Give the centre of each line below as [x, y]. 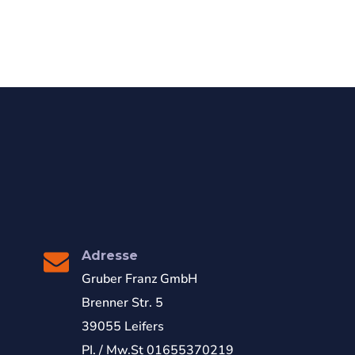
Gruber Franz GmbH [139, 279]
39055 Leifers [123, 327]
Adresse [110, 256]
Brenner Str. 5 [122, 303]
